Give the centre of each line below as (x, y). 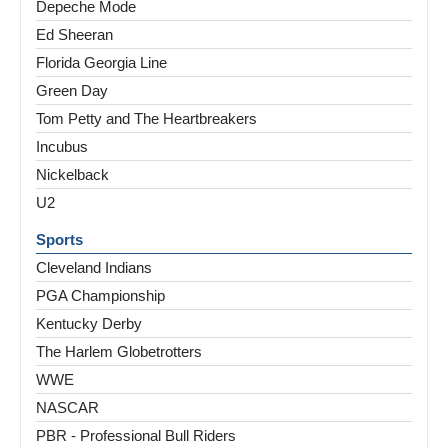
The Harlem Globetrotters (119, 352)
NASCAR (67, 408)
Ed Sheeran (74, 35)
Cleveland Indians (94, 268)
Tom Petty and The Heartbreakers (146, 119)
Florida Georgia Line (101, 63)
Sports (59, 240)
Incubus (62, 147)
